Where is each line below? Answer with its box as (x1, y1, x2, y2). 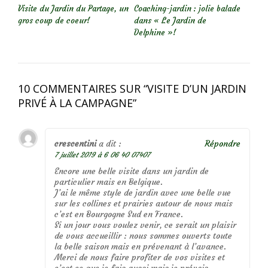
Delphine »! (134, 27, 176, 38)
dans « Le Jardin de (134, 15, 206, 26)
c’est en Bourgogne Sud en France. (54, 208, 183, 220)
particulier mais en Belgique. (54, 176, 163, 187)
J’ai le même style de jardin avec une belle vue (54, 187, 231, 198)
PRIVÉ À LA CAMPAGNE (18, 95, 133, 110)
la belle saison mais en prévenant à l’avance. (54, 240, 226, 252)
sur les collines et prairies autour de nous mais (54, 197, 233, 209)
